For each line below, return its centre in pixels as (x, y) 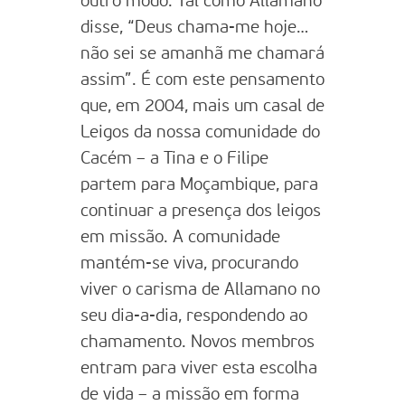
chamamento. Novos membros (198, 342)
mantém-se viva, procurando (189, 264)
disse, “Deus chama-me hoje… (194, 28)
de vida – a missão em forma (190, 395)
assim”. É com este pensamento (202, 80)
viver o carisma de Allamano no (200, 290)
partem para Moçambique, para (199, 185)
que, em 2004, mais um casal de (202, 106)
